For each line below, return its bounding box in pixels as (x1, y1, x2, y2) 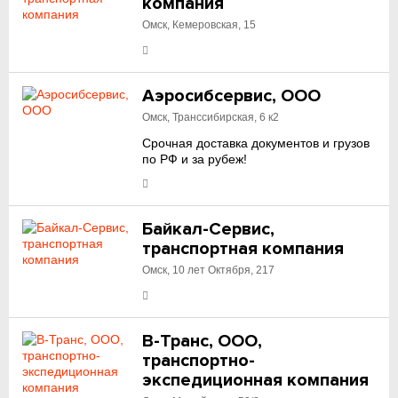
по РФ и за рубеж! (142, 152, 248, 166)
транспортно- (142, 350, 256, 371)
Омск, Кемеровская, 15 (142, 19, 257, 31)
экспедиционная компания (142, 370, 370, 391)
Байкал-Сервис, (142, 219, 275, 240)
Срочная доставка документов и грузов (142, 136, 370, 150)
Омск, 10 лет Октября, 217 (142, 264, 275, 276)
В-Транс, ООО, (142, 330, 263, 352)
